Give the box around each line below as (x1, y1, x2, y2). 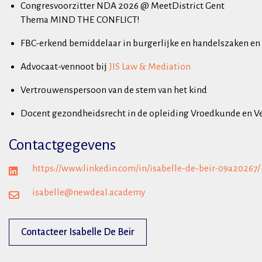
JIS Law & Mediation (109, 61, 191, 72)
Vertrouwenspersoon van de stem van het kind (20, 85, 207, 95)
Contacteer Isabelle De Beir (21, 227, 135, 237)
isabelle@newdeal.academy (32, 187, 146, 198)
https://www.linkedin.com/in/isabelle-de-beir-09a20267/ (32, 163, 260, 174)
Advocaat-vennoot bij (20, 61, 109, 72)
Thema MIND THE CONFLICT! (20, 15, 140, 25)
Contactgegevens (9, 137, 116, 153)
